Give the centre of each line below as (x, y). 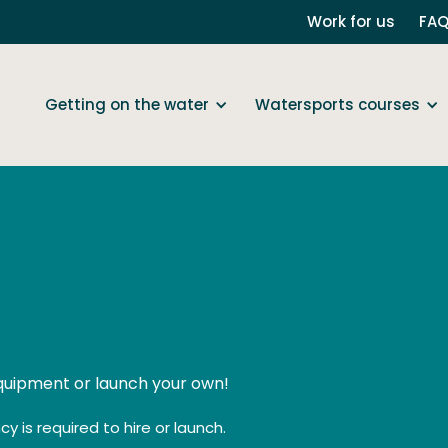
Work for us (351, 21)
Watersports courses (337, 104)
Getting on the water (126, 104)
